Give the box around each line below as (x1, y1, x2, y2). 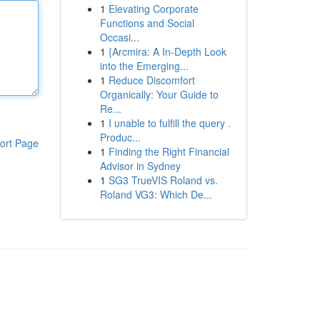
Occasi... (99, 30, 139, 44)
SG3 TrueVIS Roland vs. (108, 173, 218, 187)
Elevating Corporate (108, 1, 199, 16)
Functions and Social (99, 16, 194, 30)
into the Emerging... (99, 59, 189, 73)
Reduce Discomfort (108, 73, 195, 87)
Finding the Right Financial (108, 144, 229, 159)
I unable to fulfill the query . (108, 116, 231, 130)
